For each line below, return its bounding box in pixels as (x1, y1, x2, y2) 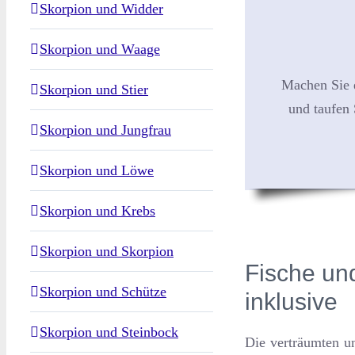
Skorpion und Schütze (40, 284, 166, 300)
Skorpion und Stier (40, 82, 148, 98)
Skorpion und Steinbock (40, 324, 178, 341)
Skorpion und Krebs (40, 203, 155, 219)
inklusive (244, 288, 338, 315)
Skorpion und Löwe (40, 162, 154, 179)
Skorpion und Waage (40, 41, 160, 58)
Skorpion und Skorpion (40, 243, 174, 260)
